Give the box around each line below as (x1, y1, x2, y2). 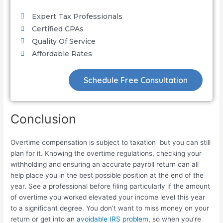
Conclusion (10, 111, 77, 127)
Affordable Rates (31, 49, 92, 59)
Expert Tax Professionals (31, 12, 122, 21)
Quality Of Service (31, 37, 96, 46)
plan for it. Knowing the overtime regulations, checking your (10, 149, 202, 158)
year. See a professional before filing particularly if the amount (10, 182, 211, 191)
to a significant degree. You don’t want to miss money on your (10, 204, 210, 213)
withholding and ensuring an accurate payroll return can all (10, 160, 199, 169)
